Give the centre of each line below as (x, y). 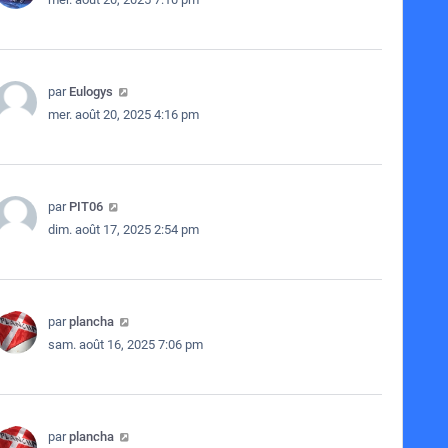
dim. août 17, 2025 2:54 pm (123, 229)
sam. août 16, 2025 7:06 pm (125, 344)
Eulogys (90, 91)
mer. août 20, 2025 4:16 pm (123, 114)
